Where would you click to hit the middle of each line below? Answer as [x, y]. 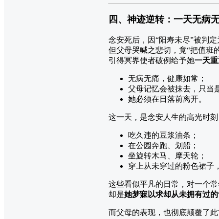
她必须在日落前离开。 [167, 99]
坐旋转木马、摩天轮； [167, 155]
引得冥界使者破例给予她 [152, 60]
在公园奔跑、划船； [163, 145]
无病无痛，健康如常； [167, 78]
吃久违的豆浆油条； [163, 135]
